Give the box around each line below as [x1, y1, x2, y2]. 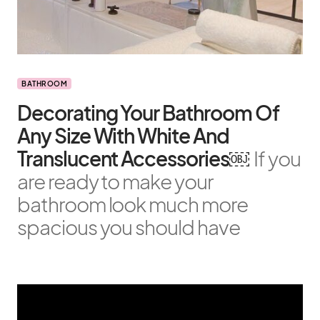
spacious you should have [17, 214, 240, 239]
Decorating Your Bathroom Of [17, 100, 279, 125]
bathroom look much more [17, 191, 248, 216]
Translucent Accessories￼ [17, 146, 249, 171]
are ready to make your [17, 169, 213, 194]
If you [254, 146, 301, 171]
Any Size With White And [17, 123, 229, 148]
